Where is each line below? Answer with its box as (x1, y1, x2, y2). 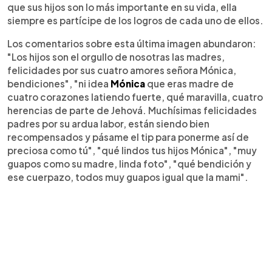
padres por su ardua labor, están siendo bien (7, 118, 209, 129)
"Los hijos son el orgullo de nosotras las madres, (7, 51, 225, 63)
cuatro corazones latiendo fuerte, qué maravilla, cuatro (7, 91, 263, 103)
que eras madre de (147, 78, 234, 89)
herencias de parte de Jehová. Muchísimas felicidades (7, 104, 257, 116)
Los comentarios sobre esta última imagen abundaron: (7, 38, 256, 49)
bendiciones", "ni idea (7, 78, 110, 89)
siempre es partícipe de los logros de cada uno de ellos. (7, 15, 263, 26)
